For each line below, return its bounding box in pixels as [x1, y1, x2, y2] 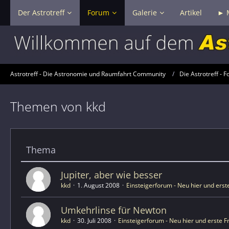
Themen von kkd [10, 97, 106, 115]
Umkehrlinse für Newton [61, 203, 167, 216]
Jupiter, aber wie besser [61, 168, 162, 181]
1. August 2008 [77, 180, 120, 190]
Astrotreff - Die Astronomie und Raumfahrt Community [10, 70, 166, 79]
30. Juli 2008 [77, 216, 111, 225]
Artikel [180, 8, 202, 17]
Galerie [132, 8, 157, 17]
